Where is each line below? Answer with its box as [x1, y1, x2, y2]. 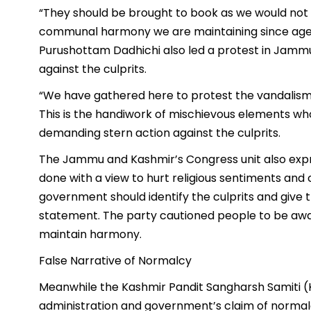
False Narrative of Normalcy [39, 253, 192, 269]
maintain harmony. [39, 226, 142, 243]
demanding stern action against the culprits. [39, 125, 280, 142]
